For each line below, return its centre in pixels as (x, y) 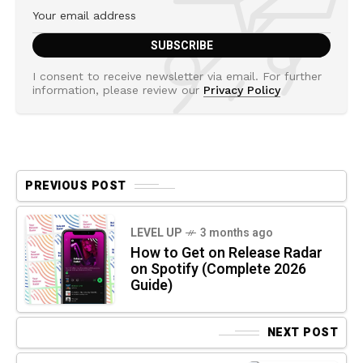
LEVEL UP (156, 233)
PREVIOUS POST (76, 186)
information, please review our (118, 90)
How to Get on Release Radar (226, 253)
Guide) (152, 286)
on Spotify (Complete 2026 (218, 269)
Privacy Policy (242, 90)
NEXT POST (302, 333)
